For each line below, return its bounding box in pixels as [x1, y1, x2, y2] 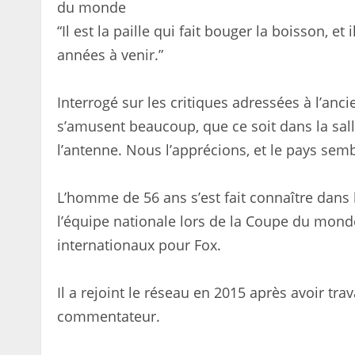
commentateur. [57, 307, 160, 326]
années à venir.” [57, 45, 163, 64]
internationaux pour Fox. [57, 235, 221, 254]
